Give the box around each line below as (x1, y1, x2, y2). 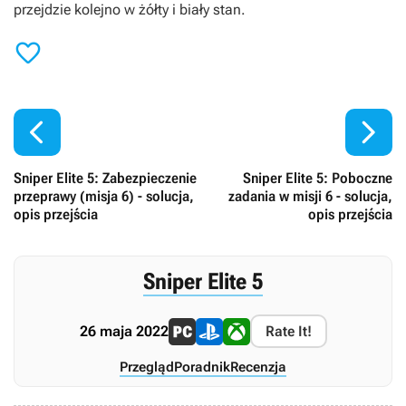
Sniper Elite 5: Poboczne (243, 169, 392, 188)
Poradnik (174, 359, 230, 376)
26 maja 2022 (79, 323, 169, 341)
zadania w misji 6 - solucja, (228, 188, 392, 206)
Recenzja (230, 359, 286, 376)
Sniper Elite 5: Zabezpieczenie (14, 169, 197, 188)
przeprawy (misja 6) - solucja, (14, 188, 194, 206)
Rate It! (265, 323, 312, 341)
